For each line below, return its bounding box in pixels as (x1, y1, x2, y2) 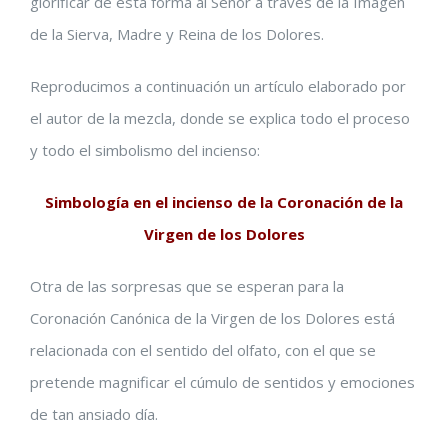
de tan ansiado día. (30, 404, 158, 424)
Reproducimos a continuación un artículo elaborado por (30, 76, 406, 96)
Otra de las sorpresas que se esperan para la (30, 276, 344, 296)
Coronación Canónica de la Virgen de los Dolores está (30, 308, 395, 328)
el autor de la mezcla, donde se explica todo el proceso (30, 108, 410, 128)
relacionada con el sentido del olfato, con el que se (30, 340, 376, 360)
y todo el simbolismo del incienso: (30, 140, 260, 160)
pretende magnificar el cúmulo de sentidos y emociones (30, 372, 415, 392)
